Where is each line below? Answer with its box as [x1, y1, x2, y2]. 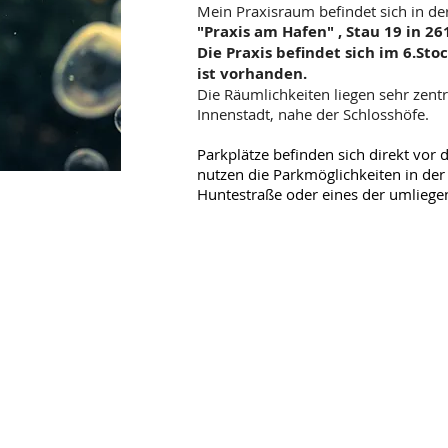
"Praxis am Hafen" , [197, 21, 346, 42]
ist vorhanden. [197, 63, 307, 84]
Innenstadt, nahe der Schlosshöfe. [197, 104, 429, 124]
